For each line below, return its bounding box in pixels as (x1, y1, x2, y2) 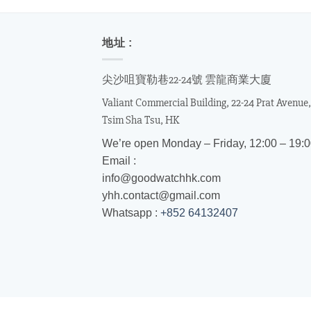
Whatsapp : (102, 207, 160, 219)
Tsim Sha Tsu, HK (102, 113, 179, 128)
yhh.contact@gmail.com (102, 190, 220, 202)
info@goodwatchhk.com (102, 172, 221, 185)
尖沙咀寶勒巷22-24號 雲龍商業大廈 (102, 73, 271, 87)
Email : (102, 155, 136, 167)
